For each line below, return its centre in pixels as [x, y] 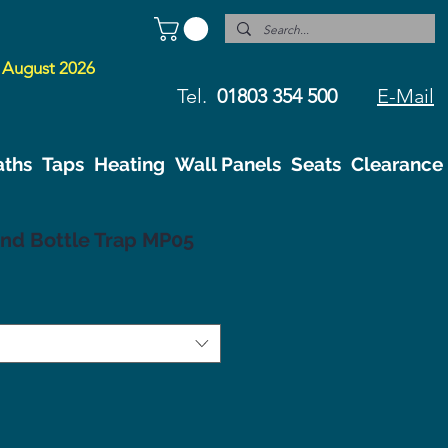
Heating [129, 164]
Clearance [396, 164]
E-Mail [405, 96]
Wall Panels [227, 164]
